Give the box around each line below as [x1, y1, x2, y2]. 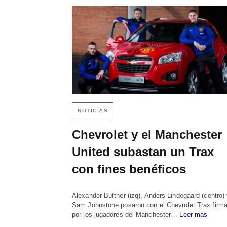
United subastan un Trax [72, 145, 214, 159]
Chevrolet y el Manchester [72, 128, 222, 142]
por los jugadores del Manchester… [72, 211, 180, 219]
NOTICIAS [78, 108, 108, 114]
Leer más [179, 211, 208, 219]
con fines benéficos [72, 162, 186, 176]
